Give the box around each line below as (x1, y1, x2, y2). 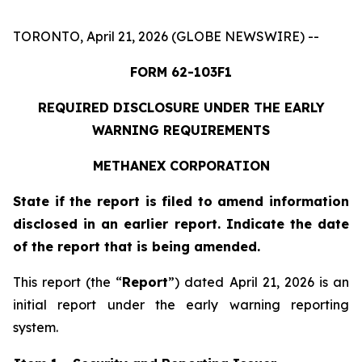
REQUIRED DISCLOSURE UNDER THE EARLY (37, 99, 325, 116)
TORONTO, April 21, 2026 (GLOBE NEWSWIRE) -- (13, 28, 319, 44)
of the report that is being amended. (13, 238, 260, 255)
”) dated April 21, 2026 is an (168, 274, 350, 290)
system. (13, 319, 58, 335)
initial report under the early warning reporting (13, 297, 349, 313)
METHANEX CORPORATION (92, 158, 270, 174)
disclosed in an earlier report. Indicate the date (13, 216, 349, 232)
